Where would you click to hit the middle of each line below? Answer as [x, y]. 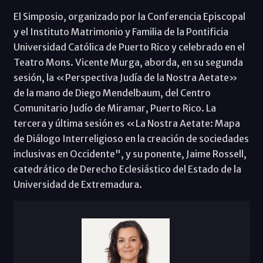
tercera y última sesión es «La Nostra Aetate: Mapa [127, 124]
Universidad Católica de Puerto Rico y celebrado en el [129, 47]
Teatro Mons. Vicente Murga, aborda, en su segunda [128, 63]
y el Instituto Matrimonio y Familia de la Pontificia [121, 32]
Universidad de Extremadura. [77, 185]
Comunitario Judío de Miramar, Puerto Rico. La [114, 108]
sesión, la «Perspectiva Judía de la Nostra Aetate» [125, 78]
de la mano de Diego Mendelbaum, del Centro [112, 93]
